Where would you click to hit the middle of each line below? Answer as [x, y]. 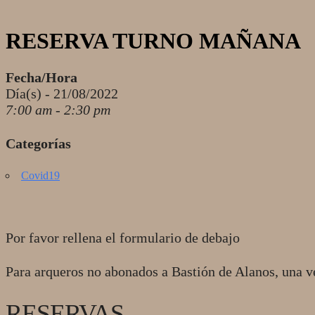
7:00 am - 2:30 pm [58, 109]
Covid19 [40, 175]
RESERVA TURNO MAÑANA [153, 41]
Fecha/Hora [41, 77]
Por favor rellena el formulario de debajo [123, 237]
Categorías [38, 143]
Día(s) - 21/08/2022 [62, 93]
